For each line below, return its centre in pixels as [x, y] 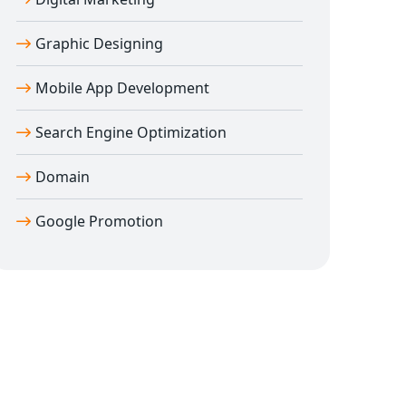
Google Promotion [99, 222]
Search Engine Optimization [131, 133]
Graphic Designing [99, 44]
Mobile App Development [122, 88]
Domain [63, 177]
